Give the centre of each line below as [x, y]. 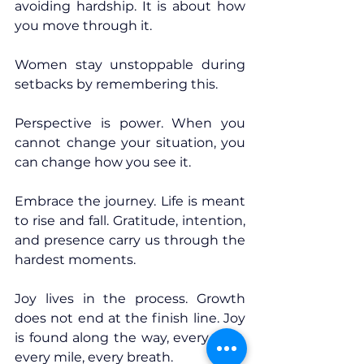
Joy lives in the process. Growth [130, 299]
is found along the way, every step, [130, 338]
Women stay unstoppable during [130, 65]
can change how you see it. [103, 162]
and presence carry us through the [130, 240]
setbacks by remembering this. [116, 84]
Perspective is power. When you [130, 123]
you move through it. [83, 26]
